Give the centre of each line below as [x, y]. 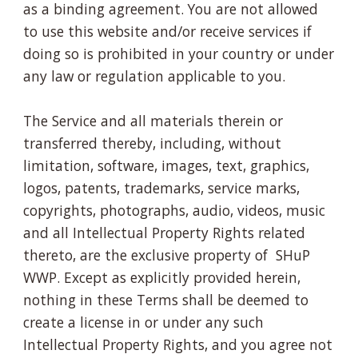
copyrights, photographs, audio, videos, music [175, 210]
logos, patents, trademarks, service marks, [162, 187]
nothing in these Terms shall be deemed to [166, 299]
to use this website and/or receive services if [168, 31]
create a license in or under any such [144, 322]
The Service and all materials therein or [153, 120]
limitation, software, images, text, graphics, [167, 165]
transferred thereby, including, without [153, 143]
